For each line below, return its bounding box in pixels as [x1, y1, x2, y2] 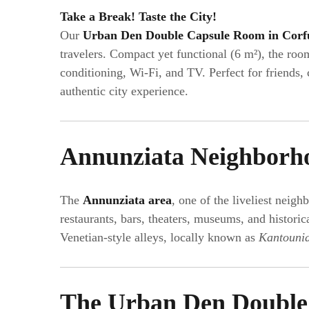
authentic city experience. [60, 83, 188, 98]
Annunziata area [83, 192, 172, 207]
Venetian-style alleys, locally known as [60, 230, 259, 244]
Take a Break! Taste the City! [60, 9, 217, 23]
